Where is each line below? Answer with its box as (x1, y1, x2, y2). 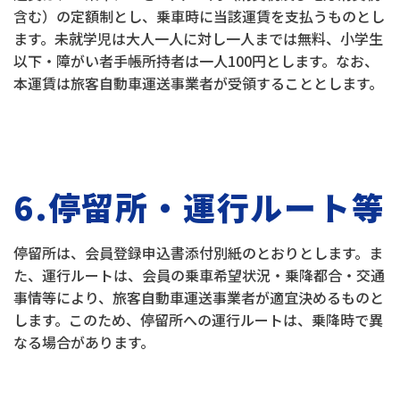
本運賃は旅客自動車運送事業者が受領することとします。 (13, 72, 383, 94)
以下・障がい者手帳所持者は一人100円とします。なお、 (13, 50, 379, 71)
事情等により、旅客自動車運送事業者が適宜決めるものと (13, 287, 384, 308)
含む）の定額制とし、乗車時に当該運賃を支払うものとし (13, 5, 385, 27)
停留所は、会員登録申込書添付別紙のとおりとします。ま (13, 242, 383, 263)
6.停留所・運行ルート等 (13, 183, 386, 229)
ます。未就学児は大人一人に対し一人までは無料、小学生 (13, 28, 383, 49)
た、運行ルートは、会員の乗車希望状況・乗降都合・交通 (13, 264, 385, 286)
